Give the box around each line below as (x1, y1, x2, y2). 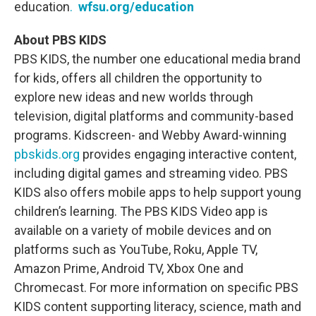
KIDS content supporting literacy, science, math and (14, 299, 301, 314)
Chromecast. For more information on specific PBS (14, 280, 298, 295)
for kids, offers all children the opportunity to (14, 71, 262, 85)
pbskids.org (14, 147, 80, 162)
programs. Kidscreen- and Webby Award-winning (14, 128, 286, 142)
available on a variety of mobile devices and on (14, 223, 272, 238)
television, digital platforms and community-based (14, 109, 293, 123)
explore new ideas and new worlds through (14, 90, 253, 104)
